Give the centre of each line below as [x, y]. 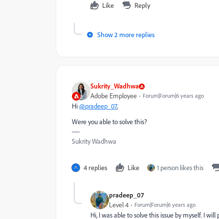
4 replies [95, 168]
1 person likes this [180, 168]
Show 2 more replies [126, 35]
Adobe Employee [114, 96]
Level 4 [119, 205]
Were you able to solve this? [109, 122]
